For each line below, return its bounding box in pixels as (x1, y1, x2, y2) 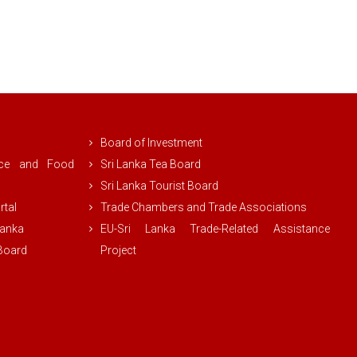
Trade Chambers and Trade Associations (100, 201, 307, 214)
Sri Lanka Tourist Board (100, 179, 218, 193)
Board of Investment (100, 136, 202, 150)
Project (100, 244, 136, 257)
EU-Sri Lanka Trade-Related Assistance (100, 222, 330, 236)
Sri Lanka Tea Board (100, 158, 201, 171)
